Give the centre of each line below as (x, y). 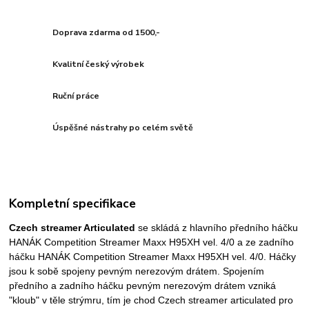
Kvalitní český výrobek (99, 64)
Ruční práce (76, 96)
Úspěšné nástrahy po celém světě (123, 127)
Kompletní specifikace (73, 204)
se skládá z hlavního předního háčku (217, 228)
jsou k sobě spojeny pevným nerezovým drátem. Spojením (137, 271)
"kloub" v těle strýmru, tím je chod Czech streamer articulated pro (151, 300)
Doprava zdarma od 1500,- (107, 33)
